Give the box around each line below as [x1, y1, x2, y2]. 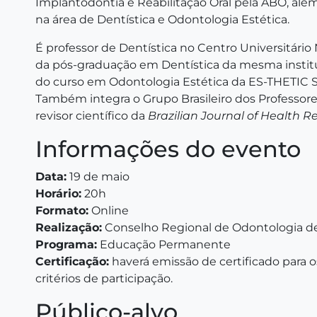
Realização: [35, 221, 102, 234]
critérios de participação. [35, 272, 173, 285]
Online [88, 204, 129, 217]
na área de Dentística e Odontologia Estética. [35, 13, 289, 26]
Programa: [35, 238, 97, 251]
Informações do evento [35, 135, 301, 163]
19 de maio [67, 170, 129, 183]
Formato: [35, 204, 88, 217]
